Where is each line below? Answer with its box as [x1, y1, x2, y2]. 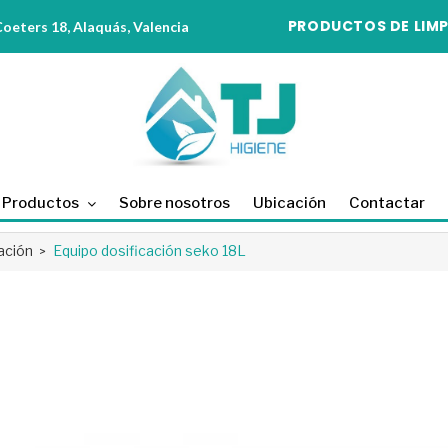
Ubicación [252, 194, 326, 213]
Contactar [348, 194, 425, 213]
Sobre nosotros [118, 194, 230, 213]
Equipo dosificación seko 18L [53, 242, 246, 260]
